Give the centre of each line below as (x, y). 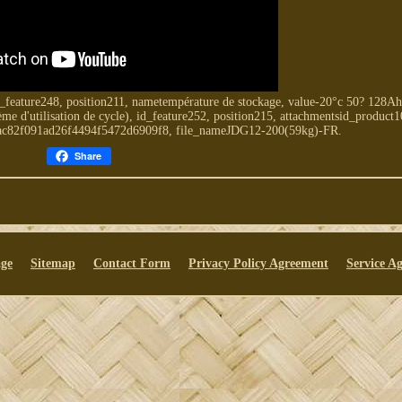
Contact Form (131, 263)
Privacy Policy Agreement (258, 263)
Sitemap (52, 263)
